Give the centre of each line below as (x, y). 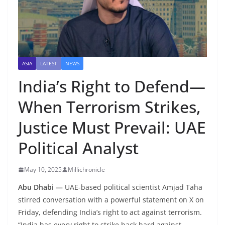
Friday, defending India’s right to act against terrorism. (110, 212)
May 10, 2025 (43, 170)
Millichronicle (86, 170)
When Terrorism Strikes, (109, 107)
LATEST (49, 64)
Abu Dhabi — (40, 187)
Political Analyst (78, 148)
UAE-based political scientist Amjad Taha (133, 187)
